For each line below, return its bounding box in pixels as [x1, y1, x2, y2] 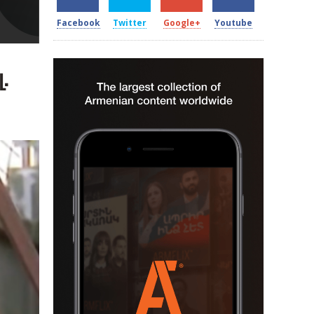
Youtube [214, 17, 252, 29]
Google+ [163, 17, 200, 29]
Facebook [57, 17, 100, 29]
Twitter [113, 17, 146, 29]
